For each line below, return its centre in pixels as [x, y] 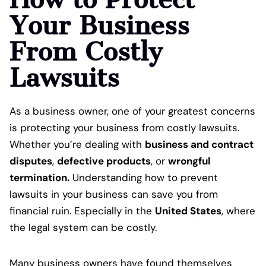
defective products [104, 161]
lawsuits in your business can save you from [114, 194]
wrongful [189, 161]
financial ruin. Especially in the [82, 211]
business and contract [199, 145]
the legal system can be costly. [83, 228]
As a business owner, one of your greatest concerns [132, 111]
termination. [39, 178]
